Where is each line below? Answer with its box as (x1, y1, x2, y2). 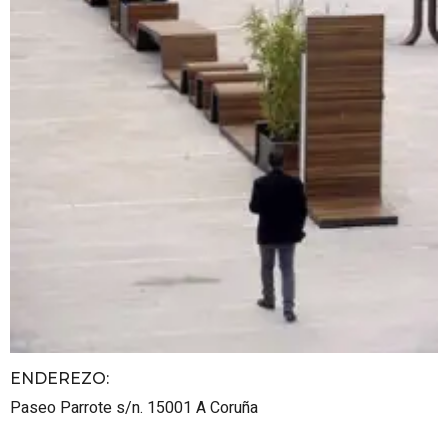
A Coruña (196, 396, 258, 420)
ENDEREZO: (10, 369, 109, 388)
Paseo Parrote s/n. (10, 396, 147, 420)
